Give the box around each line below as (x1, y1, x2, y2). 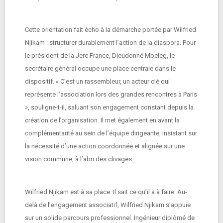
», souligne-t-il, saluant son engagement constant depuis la (25, 104, 194, 111)
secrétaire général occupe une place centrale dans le (25, 65, 176, 72)
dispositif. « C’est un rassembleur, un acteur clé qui (25, 78, 170, 85)
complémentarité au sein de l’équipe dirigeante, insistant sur (25, 129, 197, 137)
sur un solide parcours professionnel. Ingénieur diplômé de (25, 214, 195, 222)
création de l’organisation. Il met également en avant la (25, 116, 180, 124)
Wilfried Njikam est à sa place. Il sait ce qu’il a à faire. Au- (25, 188, 187, 196)
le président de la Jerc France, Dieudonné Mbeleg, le (25, 52, 175, 59)
